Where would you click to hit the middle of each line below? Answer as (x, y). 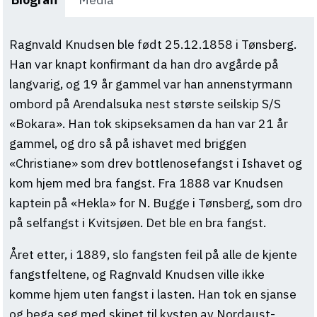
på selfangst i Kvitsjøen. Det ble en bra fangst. (139, 222)
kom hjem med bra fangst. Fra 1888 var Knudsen (146, 183)
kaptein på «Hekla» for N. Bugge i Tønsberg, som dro (155, 202)
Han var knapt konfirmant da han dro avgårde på (144, 64)
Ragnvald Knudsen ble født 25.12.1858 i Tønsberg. (152, 44)
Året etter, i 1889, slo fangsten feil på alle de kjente (153, 255)
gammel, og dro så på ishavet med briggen (127, 143)
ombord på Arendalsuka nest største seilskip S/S (145, 103)
